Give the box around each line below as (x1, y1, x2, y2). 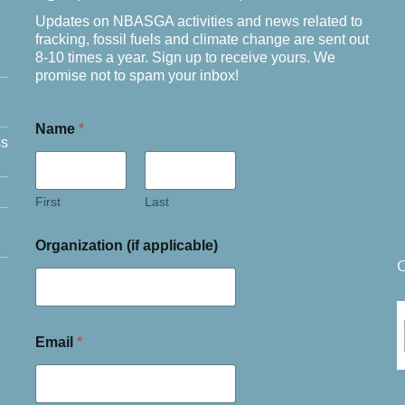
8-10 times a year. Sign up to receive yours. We (35, 49, 335, 65)
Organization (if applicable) (35, 237, 218, 253)
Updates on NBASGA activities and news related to (35, 13, 363, 29)
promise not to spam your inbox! (35, 67, 239, 83)
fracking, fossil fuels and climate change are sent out (35, 31, 369, 47)
